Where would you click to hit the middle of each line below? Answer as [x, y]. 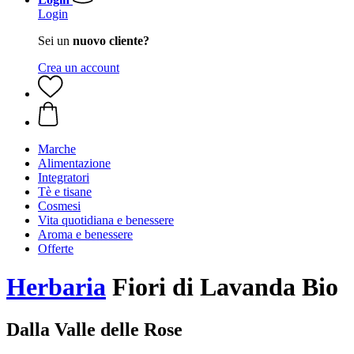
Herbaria [56, 287]
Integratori [64, 177]
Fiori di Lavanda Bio [222, 287]
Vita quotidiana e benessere [106, 220]
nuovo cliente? [111, 41]
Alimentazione [74, 163]
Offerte [56, 249]
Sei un [55, 41]
